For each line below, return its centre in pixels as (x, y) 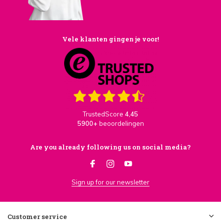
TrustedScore (104, 114)
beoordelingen (121, 123)
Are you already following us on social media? (110, 147)
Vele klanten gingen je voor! (110, 39)
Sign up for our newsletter (110, 182)
